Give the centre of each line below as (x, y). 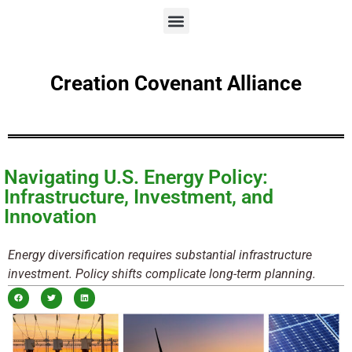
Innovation (50, 216)
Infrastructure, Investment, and (139, 196)
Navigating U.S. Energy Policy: (136, 177)
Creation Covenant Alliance (176, 83)
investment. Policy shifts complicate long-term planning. (162, 273)
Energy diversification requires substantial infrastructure (160, 255)
